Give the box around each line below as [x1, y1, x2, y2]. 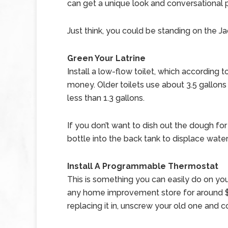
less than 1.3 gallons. [67, 93, 145, 103]
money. [67, 80, 95, 90]
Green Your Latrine [67, 53, 146, 63]
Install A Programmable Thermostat [67, 161, 218, 171]
